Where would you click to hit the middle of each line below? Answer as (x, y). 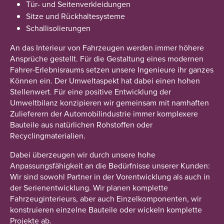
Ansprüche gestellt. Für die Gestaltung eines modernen (107, 58)
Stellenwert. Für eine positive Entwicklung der (90, 91)
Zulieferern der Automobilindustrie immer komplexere (104, 113)
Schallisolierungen (58, 28)
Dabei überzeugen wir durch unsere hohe (83, 154)
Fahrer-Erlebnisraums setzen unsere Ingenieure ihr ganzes (112, 69)
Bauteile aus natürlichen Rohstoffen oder (81, 124)
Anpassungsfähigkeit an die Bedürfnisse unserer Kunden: (110, 165)
